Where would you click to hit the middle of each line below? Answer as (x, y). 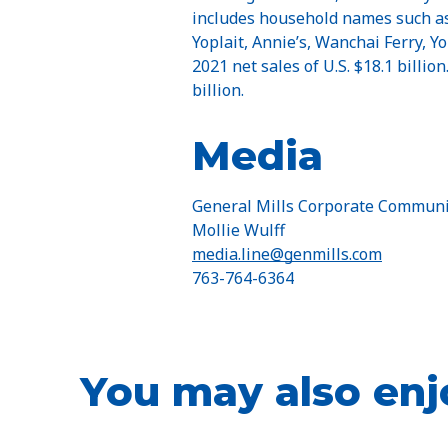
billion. (218, 89)
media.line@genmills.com (287, 253)
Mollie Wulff (238, 229)
